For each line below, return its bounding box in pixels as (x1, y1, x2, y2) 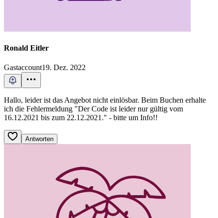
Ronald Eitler (4, 44, 49, 53)
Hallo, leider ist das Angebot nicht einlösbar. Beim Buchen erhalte (4, 95, 206, 104)
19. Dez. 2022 (42, 63, 86, 72)
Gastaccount (4, 63, 42, 72)
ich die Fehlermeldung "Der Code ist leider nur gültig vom (4, 104, 183, 113)
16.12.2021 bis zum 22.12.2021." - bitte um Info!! (4, 113, 158, 122)
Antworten (25, 135, 54, 143)
